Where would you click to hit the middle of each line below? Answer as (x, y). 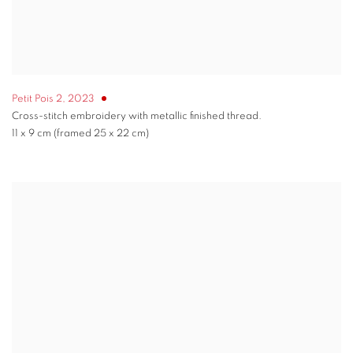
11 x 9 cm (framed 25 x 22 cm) (80, 133)
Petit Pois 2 (37, 98)
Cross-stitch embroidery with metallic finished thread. (137, 116)
